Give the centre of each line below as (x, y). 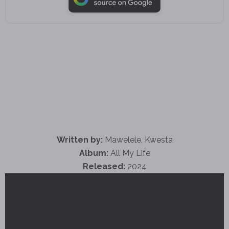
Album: (94, 153)
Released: (104, 166)
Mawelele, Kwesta (138, 140)
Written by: (79, 140)
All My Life (129, 153)
